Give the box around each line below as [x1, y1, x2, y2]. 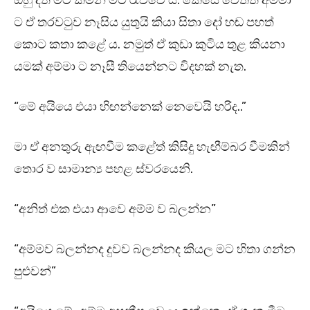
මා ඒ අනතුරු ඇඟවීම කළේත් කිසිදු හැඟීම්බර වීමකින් [14, 139, 290, 155]
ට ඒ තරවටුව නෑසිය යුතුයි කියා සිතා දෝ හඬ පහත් [14, 15, 274, 30]
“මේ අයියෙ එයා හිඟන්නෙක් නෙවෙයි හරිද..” [14, 99, 246, 115]
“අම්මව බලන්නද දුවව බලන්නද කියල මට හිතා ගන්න [14, 241, 295, 257]
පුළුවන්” [14, 264, 56, 280]
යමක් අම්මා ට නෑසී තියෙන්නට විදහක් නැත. [14, 59, 246, 75]
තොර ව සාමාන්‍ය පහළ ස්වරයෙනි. [14, 161, 193, 177]
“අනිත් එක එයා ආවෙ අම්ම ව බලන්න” [14, 201, 216, 217]
